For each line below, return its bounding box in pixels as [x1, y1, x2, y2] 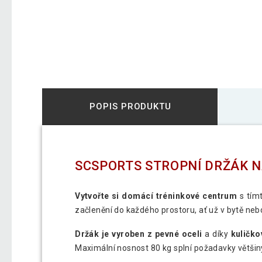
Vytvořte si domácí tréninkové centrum [75, 191, 237, 201]
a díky [202, 229, 231, 239]
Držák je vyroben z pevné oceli [75, 229, 202, 239]
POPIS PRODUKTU [89, 101, 171, 112]
